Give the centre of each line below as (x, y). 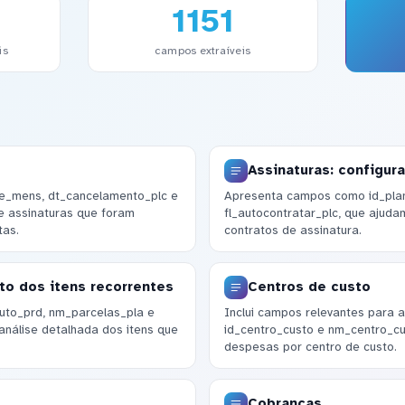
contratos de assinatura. (292, 231)
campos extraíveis (202, 50)
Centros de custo (309, 287)
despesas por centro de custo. (310, 347)
